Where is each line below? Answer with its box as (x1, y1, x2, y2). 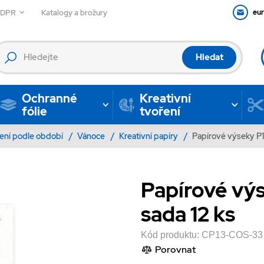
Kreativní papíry (119, 130, 180, 141)
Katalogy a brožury (41, 7, 108, 18)
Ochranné (21, 90, 77, 106)
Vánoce (77, 130, 107, 141)
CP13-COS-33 (202, 229, 263, 240)
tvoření (139, 103, 180, 119)
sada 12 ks (141, 201, 235, 229)
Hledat (195, 51, 223, 63)
